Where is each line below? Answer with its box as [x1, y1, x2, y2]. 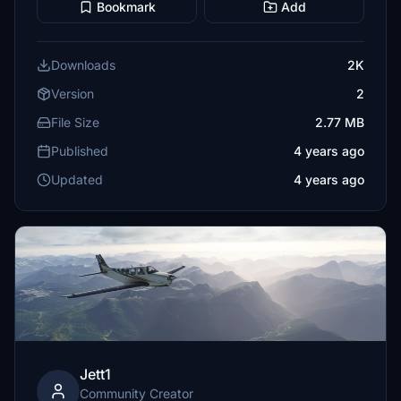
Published [51, 143, 108, 158]
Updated [51, 172, 103, 187]
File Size [51, 115, 99, 130]
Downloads [51, 57, 115, 73]
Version [51, 86, 94, 101]
